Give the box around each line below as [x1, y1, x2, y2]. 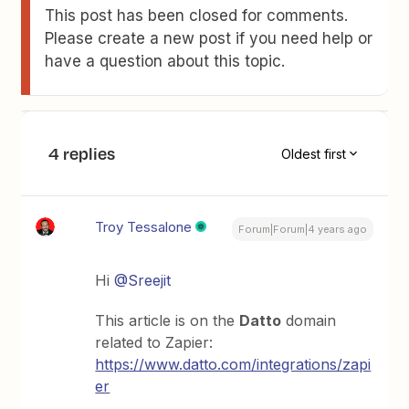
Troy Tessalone [95, 218, 193, 236]
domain [281, 311, 337, 330]
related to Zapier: [95, 333, 214, 351]
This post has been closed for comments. [45, 6, 349, 25]
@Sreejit [114, 271, 172, 289]
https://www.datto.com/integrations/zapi [95, 355, 372, 373]
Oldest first [280, 145, 346, 162]
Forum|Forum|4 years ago [237, 223, 367, 236]
